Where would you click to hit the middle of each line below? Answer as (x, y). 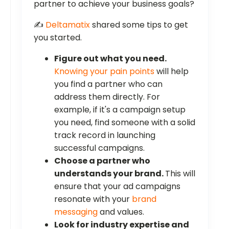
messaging (76, 212)
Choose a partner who (102, 161)
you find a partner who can (108, 84)
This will (180, 174)
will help (171, 72)
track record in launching (105, 135)
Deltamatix (68, 25)
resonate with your (93, 199)
